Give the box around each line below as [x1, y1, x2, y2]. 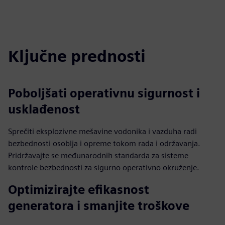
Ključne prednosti [8, 46, 146, 66]
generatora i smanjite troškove [8, 198, 189, 213]
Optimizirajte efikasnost [8, 182, 149, 197]
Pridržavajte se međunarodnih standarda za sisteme [8, 151, 188, 160]
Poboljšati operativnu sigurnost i [8, 86, 200, 100]
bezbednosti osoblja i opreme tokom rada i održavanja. [8, 139, 200, 148]
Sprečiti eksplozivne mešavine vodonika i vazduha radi [8, 127, 197, 136]
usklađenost [8, 102, 80, 117]
